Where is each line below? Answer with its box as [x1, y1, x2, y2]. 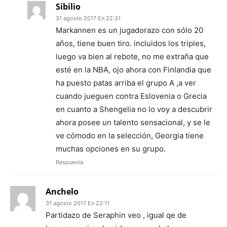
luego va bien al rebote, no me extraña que [56, 52, 209, 62]
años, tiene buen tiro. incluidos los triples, [56, 39, 206, 49]
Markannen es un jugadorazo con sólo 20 [56, 25, 203, 35]
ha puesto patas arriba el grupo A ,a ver [56, 78, 196, 88]
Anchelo [46, 186, 79, 198]
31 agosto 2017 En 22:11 [46, 200, 109, 207]
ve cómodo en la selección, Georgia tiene [56, 131, 204, 141]
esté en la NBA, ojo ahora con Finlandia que [56, 65, 211, 75]
